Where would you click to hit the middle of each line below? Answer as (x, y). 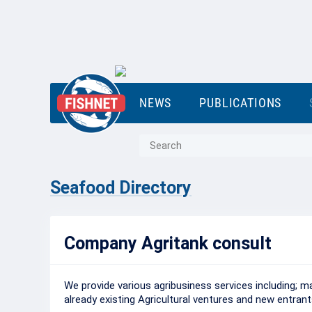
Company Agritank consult (168, 243)
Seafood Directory (121, 188)
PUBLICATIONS (241, 103)
